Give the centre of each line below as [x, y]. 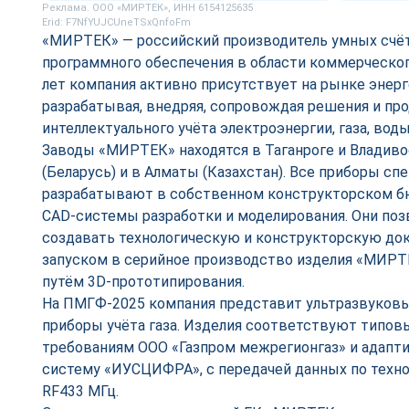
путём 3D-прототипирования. [143, 282]
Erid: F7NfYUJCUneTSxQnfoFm [116, 22]
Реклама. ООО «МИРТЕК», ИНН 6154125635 [147, 8]
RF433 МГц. [82, 391]
